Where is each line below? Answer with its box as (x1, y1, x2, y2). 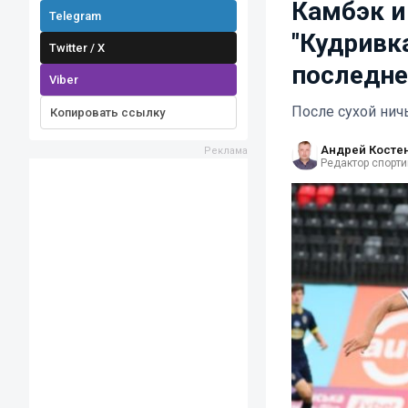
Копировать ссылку (50, 106, 165, 119)
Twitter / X (49, 41, 105, 55)
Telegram (49, 9, 101, 23)
